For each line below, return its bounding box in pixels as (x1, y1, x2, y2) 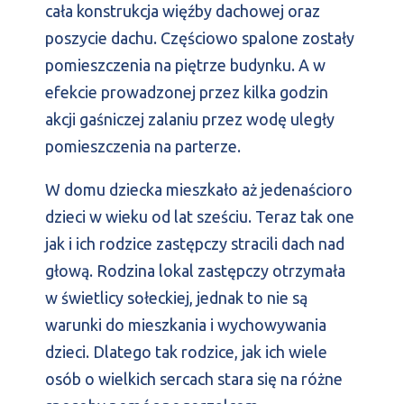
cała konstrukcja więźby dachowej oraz (45, 2, 320, 21)
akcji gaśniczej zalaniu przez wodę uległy (45, 110, 335, 129)
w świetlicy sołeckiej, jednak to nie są (45, 289, 308, 308)
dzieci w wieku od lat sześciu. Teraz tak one (45, 207, 354, 226)
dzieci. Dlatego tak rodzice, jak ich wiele (45, 343, 327, 362)
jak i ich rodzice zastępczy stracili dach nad (45, 234, 344, 253)
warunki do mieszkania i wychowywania (45, 316, 326, 335)
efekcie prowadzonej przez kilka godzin (45, 83, 328, 102)
